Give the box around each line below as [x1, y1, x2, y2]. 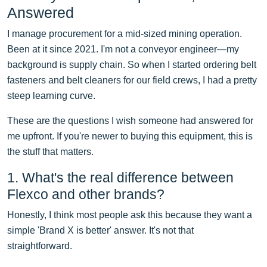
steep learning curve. [7, 90, 95, 101]
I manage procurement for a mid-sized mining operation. [7, 28, 242, 39]
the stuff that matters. [7, 146, 94, 157]
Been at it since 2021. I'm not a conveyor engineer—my [7, 44, 239, 54]
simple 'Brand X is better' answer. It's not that [7, 225, 194, 235]
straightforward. [7, 240, 72, 251]
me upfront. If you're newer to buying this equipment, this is [7, 131, 253, 141]
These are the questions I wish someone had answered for [7, 115, 253, 126]
